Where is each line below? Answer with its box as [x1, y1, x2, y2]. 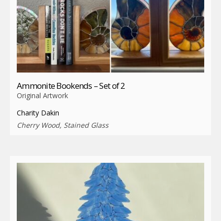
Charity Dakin [17, 108, 59, 117]
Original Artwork [17, 90, 68, 100]
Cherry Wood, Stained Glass [17, 120, 109, 130]
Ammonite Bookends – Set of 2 [17, 79, 125, 91]
